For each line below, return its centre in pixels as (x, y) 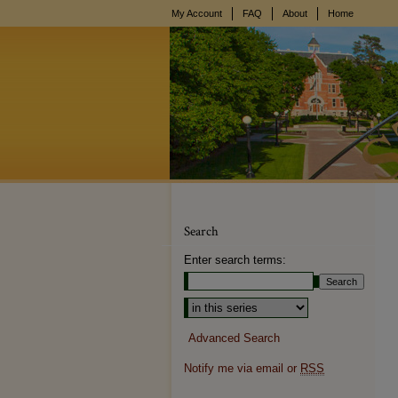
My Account (197, 13)
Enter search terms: (235, 260)
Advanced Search (234, 338)
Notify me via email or (242, 368)
